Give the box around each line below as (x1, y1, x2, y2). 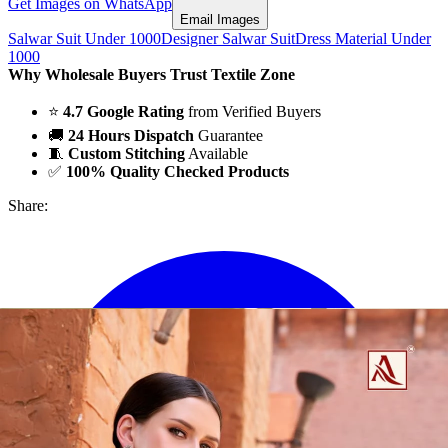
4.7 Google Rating (63, 103, 184, 121)
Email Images (180, 12, 260, 28)
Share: (8, 197, 48, 215)
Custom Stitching (68, 145, 185, 163)
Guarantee (194, 127, 263, 145)
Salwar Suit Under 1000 (8, 30, 161, 48)
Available (185, 145, 248, 163)
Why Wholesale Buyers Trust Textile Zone (8, 66, 295, 84)
